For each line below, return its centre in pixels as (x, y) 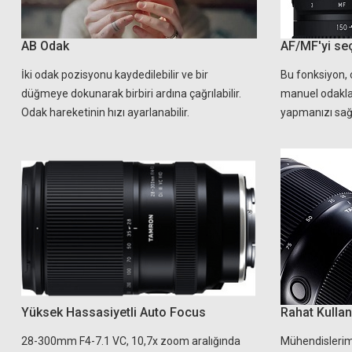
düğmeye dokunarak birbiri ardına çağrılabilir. (131, 93)
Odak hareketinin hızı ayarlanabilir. (105, 112)
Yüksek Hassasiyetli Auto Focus (114, 312)
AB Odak (45, 46)
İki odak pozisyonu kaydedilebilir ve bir (115, 75)
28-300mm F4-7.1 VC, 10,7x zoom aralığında (131, 341)
